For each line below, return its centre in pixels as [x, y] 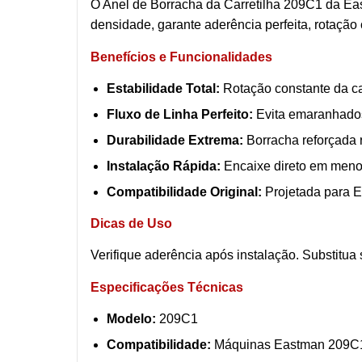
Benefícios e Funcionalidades [181, 57]
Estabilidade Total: [163, 89]
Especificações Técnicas [167, 287]
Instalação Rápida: [164, 166]
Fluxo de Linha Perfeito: [180, 115]
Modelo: [131, 318]
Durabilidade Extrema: [175, 141]
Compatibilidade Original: [184, 192]
